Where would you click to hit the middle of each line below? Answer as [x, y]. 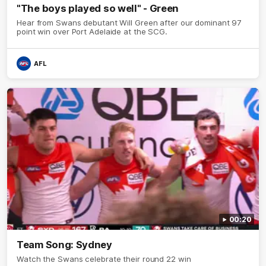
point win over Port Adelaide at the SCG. [92, 32]
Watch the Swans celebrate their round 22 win [104, 259]
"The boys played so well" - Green [98, 9]
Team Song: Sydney [64, 245]
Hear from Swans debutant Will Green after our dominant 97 [129, 23]
